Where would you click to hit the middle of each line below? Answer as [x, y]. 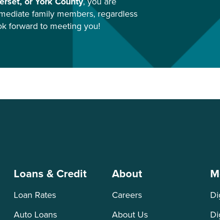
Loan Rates [35, 195]
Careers [127, 195]
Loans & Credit [50, 174]
